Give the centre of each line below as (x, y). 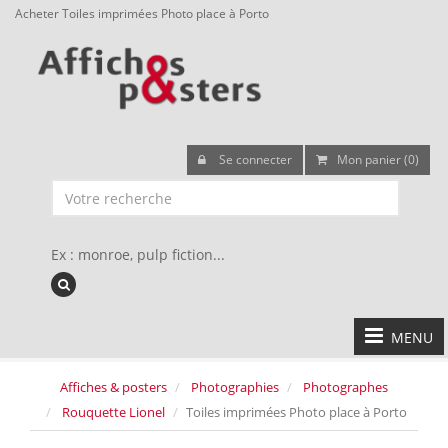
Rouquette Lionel (113, 412)
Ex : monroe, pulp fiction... (138, 254)
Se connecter (254, 159)
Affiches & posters (113, 387)
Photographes (345, 387)
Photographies (235, 387)
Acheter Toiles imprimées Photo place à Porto (142, 13)
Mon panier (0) (378, 159)
